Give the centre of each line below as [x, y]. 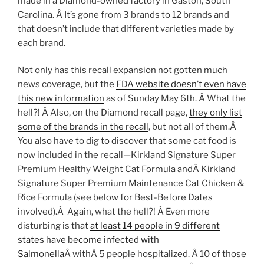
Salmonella [41, 254]
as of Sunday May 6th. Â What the [175, 99]
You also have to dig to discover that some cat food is [127, 141]
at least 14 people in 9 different [155, 226]
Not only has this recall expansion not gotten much [123, 70]
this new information [61, 99]
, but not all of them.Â [193, 127]
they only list [216, 113]
